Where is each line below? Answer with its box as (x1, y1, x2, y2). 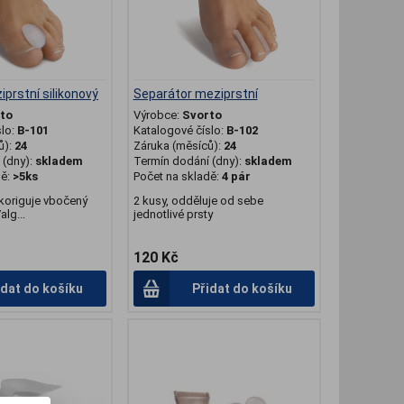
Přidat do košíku (191, 281, 292, 297)
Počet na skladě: (133, 170, 222, 184)
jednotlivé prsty (133, 207, 213, 222)
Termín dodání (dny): (133, 154, 242, 169)
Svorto (181, 108, 222, 123)
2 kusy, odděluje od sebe (133, 194, 263, 208)
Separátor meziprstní (133, 87, 258, 102)
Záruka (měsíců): (133, 139, 224, 153)
